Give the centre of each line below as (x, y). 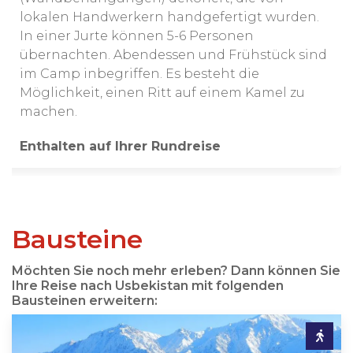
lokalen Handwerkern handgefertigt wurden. (169, 17)
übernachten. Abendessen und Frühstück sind (173, 54)
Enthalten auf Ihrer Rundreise (120, 146)
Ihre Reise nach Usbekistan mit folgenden (148, 285)
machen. (48, 111)
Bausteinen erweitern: (85, 300)
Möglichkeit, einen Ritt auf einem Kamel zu (162, 92)
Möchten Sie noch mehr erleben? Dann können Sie (176, 270)
